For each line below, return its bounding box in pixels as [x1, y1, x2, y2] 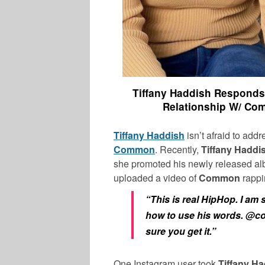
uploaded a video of [114, 170, 199, 185]
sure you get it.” [146, 224, 216, 238]
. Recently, [155, 142, 201, 156]
